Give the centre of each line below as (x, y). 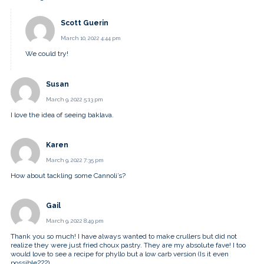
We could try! (47, 54)
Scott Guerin (85, 23)
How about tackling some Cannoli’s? (68, 176)
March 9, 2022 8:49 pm (75, 221)
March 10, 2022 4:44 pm (91, 38)
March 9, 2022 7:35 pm (75, 160)
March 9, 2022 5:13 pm (75, 99)
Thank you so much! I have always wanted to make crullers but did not (124, 237)
